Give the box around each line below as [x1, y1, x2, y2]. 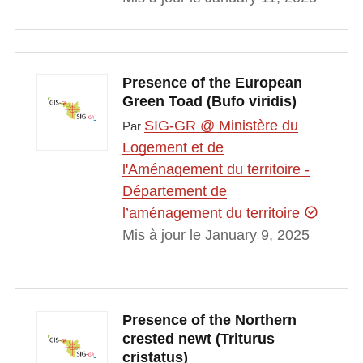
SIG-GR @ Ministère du [143, 117, 298, 134]
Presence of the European [122, 75, 302, 92]
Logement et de [122, 139, 224, 156]
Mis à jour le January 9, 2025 [122, 226, 310, 243]
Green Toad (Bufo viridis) [122, 93, 297, 110]
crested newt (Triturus [122, 330, 275, 347]
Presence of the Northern [122, 311, 297, 328]
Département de [122, 182, 227, 199]
